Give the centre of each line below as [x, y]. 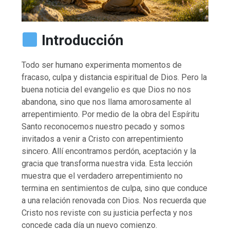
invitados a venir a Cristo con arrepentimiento [103, 139]
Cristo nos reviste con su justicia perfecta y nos [107, 213]
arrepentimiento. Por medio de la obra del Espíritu [111, 114]
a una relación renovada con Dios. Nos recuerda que [114, 200]
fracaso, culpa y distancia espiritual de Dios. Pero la [114, 77]
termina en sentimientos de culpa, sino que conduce [115, 188]
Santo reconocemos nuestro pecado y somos [103, 126]
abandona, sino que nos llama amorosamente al [107, 102]
